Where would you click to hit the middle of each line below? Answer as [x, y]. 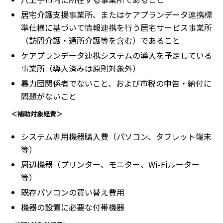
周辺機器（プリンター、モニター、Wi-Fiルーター [110, 165]
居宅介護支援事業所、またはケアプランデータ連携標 [116, 15]
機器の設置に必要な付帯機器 [73, 207]
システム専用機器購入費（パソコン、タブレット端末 [116, 137]
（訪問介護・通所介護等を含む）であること [101, 41]
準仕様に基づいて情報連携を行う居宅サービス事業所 [116, 28]
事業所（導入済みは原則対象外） [81, 68]
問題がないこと [49, 96]
